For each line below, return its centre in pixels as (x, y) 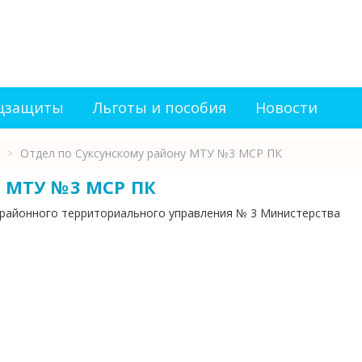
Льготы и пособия (160, 107)
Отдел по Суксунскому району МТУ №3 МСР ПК (151, 153)
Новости (286, 107)
